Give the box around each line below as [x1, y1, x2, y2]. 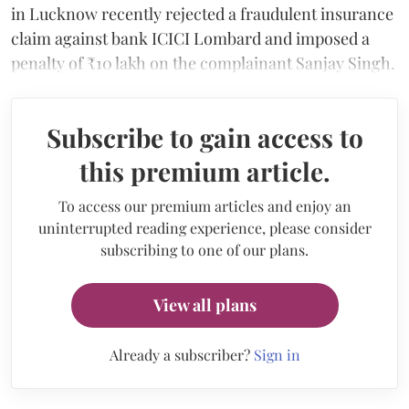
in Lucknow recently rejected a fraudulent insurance [11, 2, 393, 25]
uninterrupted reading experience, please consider [37, 217, 372, 237]
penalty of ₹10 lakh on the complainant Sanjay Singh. [11, 51, 395, 74]
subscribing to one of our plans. [100, 239, 309, 259]
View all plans [152, 293, 257, 316]
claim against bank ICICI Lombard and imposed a [11, 26, 370, 49]
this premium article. [79, 153, 330, 188]
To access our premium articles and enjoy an [58, 195, 351, 215]
